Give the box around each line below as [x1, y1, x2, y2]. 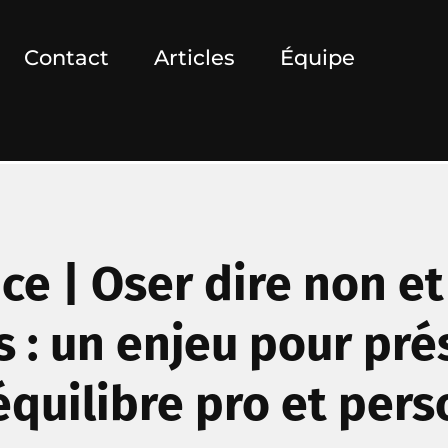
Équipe [280, 45, 356, 70]
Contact [24, 45, 110, 70]
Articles [154, 45, 236, 70]
